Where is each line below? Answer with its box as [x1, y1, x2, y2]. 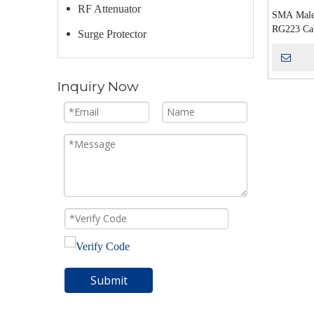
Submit [90, 273, 128, 288]
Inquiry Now [57, 78, 139, 95]
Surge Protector [78, 28, 146, 40]
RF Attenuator [78, 3, 141, 15]
